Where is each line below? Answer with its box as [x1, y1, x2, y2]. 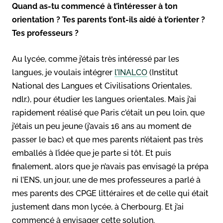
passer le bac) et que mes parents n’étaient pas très [12, 134, 203, 144]
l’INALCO [114, 67, 147, 77]
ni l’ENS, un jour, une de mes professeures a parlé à [12, 175, 201, 185]
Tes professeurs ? [12, 28, 79, 38]
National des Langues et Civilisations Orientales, [12, 81, 192, 91]
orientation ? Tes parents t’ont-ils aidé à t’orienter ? [12, 14, 205, 24]
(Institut [147, 67, 178, 77]
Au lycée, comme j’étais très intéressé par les [12, 54, 179, 64]
